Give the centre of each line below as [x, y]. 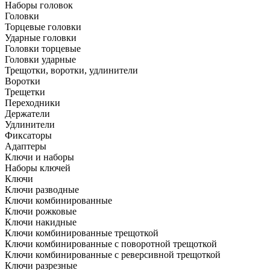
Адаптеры [26, 146]
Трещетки [25, 92]
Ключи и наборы [39, 157]
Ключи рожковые [41, 211]
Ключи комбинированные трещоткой [82, 233]
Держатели [27, 113]
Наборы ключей [38, 168]
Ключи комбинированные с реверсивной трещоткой [113, 254]
